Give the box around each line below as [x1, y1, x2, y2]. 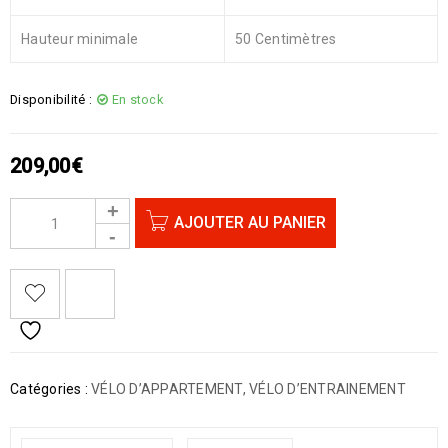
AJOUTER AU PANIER [174, 213, 326, 233]
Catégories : [10, 381, 88, 398]
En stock [111, 92, 163, 108]
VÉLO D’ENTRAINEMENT [249, 381, 406, 398]
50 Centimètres [235, 31, 337, 48]
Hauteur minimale [21, 31, 138, 48]
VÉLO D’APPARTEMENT [91, 381, 243, 398]
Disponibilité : [10, 92, 92, 108]
